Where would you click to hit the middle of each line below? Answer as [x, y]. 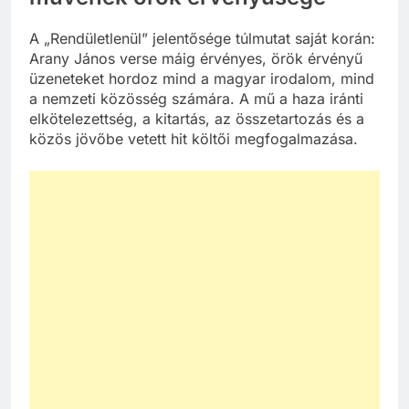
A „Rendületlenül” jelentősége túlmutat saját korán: [202, 38]
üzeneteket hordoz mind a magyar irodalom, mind [202, 78]
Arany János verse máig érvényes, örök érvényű [196, 58]
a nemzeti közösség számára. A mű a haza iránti [196, 98]
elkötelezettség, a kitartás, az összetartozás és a [197, 118]
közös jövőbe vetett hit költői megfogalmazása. [194, 138]
